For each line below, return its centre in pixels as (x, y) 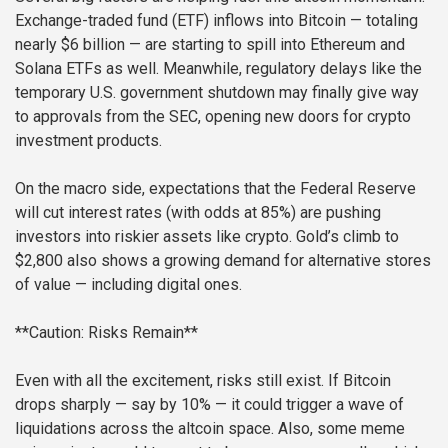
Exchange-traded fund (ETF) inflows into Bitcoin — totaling (216, 20)
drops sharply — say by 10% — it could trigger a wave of (209, 404)
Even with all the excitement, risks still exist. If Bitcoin (203, 380)
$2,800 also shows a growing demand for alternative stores (223, 260)
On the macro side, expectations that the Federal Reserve (215, 188)
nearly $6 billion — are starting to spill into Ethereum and (210, 44)
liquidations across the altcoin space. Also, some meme (210, 428)
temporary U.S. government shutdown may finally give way (217, 92)
